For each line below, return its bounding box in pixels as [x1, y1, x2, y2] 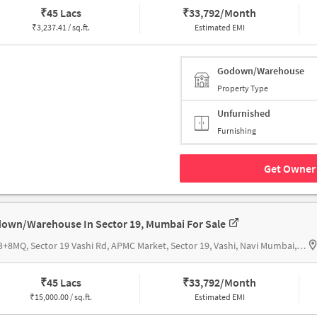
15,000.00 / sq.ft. [34, 292, 92, 303]
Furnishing [217, 125, 256, 137]
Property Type [217, 82, 268, 93]
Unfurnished [217, 107, 270, 120]
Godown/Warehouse [217, 64, 304, 77]
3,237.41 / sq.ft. [36, 22, 90, 33]
